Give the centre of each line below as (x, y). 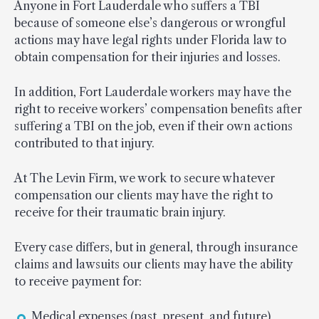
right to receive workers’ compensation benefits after (158, 109)
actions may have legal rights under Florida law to (150, 40)
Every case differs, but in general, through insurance (156, 247)
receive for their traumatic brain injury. (120, 212)
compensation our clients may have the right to (143, 195)
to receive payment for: (78, 281)
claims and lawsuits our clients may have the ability (153, 264)
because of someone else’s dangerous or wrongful (150, 22)
